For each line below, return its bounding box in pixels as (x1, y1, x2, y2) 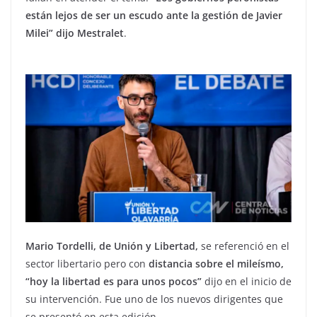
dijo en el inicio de (202, 274, 292, 288)
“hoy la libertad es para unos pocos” (25, 274, 202, 288)
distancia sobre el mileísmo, (146, 256, 284, 270)
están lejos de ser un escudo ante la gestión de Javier (25, 8, 282, 22)
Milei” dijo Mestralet (25, 25, 124, 40)
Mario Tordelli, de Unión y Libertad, (25, 238, 198, 253)
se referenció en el (198, 238, 289, 253)
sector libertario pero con (25, 256, 146, 270)
